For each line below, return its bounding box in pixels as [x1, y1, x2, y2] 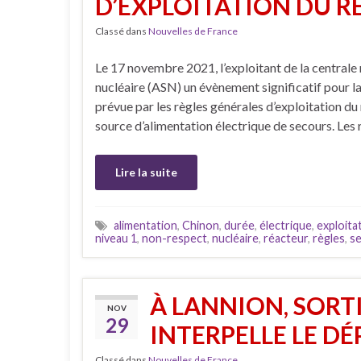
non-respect [142, 231, 207, 246]
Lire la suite [115, 165, 177, 180]
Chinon [182, 218, 219, 233]
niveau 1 [95, 231, 137, 246]
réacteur [263, 231, 308, 246]
